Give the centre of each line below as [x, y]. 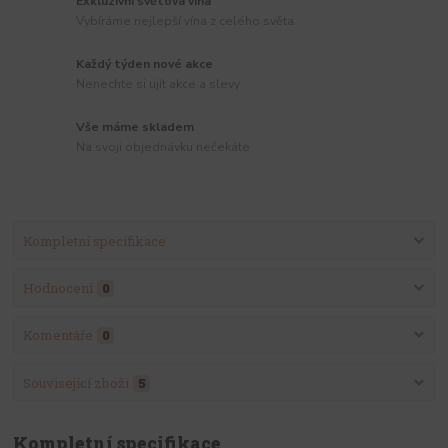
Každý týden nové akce [145, 64]
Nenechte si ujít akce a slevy [158, 83]
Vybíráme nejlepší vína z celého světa [185, 20]
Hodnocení [57, 288]
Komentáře [57, 335]
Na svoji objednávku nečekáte [163, 146]
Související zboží [75, 382]
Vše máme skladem [135, 126]
